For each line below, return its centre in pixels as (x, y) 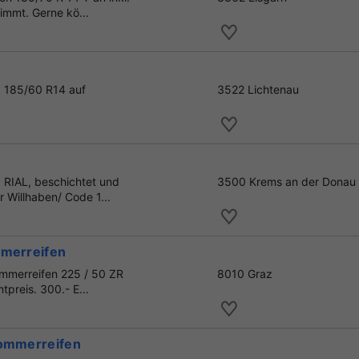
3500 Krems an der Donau (286, 182)
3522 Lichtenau (258, 90)
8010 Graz (245, 274)
